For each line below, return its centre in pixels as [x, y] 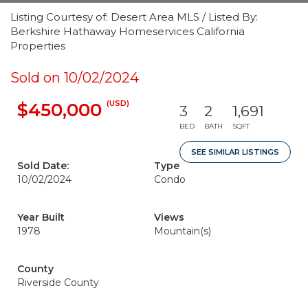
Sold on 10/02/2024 [75, 78]
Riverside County [58, 283]
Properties [38, 46]
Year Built [41, 217]
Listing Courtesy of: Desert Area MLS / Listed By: [134, 17]
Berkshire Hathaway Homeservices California [128, 31]
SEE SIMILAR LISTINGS [235, 152]
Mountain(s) [183, 231]
